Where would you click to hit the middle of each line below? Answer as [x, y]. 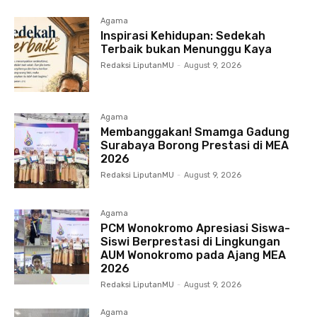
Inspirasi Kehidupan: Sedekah [183, 35]
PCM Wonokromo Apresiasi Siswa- [196, 228]
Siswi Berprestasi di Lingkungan [191, 241]
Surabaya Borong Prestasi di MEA [195, 145]
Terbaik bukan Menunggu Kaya [186, 49]
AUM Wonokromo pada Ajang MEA [194, 255]
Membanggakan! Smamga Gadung [195, 132]
